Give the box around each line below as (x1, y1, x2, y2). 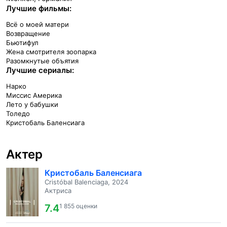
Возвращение (6, 29, 50, 37)
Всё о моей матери (6, 20, 69, 28)
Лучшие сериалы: (6, 65, 74, 75)
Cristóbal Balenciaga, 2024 (45, 178, 128, 186)
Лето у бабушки (6, 100, 58, 108)
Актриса (45, 186, 71, 195)
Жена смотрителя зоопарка (6, 48, 96, 56)
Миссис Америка (6, 91, 62, 99)
